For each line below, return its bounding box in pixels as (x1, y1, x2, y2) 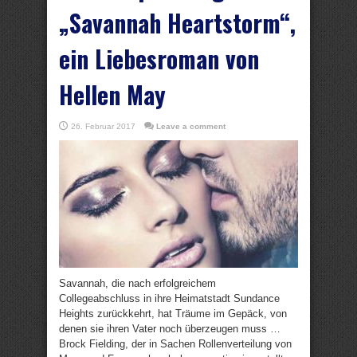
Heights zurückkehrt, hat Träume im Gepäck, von (59, 308, 287, 320)
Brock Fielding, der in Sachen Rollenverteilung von (59, 338, 292, 350)
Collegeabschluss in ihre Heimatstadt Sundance (59, 292, 280, 304)
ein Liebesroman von (59, 41, 259, 76)
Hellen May (59, 76, 166, 112)
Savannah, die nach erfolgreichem (59, 277, 216, 289)
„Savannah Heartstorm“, (59, 5, 296, 41)
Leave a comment (156, 122, 226, 131)
